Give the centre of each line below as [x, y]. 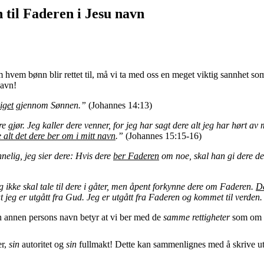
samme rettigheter [197, 217]
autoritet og [43, 244]
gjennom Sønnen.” [50, 105]
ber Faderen [136, 156]
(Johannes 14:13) [119, 105]
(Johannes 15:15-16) [164, 136]
